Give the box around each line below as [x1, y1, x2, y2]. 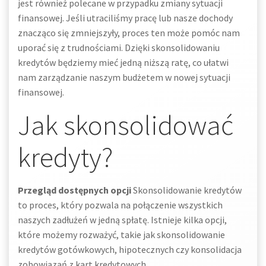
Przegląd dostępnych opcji [18, 184, 131, 196]
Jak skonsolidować [18, 107, 233, 142]
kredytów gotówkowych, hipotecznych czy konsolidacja [18, 243, 242, 255]
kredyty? [18, 140, 113, 175]
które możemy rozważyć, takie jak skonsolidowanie [18, 229, 225, 240]
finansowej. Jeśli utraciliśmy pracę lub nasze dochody [18, 12, 233, 24]
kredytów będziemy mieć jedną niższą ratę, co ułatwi [18, 56, 229, 68]
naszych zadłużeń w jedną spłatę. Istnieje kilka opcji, [18, 214, 227, 226]
